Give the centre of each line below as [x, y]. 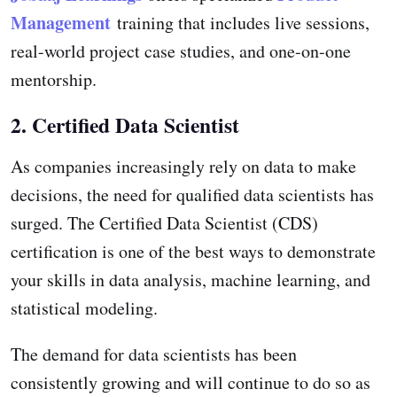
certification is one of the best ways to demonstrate [193, 251]
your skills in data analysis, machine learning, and [191, 279]
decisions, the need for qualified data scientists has [192, 194]
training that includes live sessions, [240, 22]
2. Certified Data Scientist [125, 125]
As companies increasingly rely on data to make [183, 166]
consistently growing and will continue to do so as [191, 382]
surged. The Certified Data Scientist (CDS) [164, 222]
